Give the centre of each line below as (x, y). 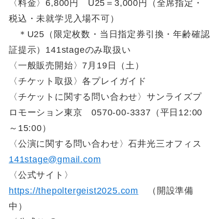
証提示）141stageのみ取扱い (79, 50)
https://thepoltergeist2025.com (74, 190)
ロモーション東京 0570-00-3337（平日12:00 (106, 112)
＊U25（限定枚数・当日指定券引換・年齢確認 (109, 34)
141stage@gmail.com (55, 159)
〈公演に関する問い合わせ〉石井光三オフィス (105, 143)
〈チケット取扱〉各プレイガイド (78, 81)
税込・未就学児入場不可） (64, 18)
